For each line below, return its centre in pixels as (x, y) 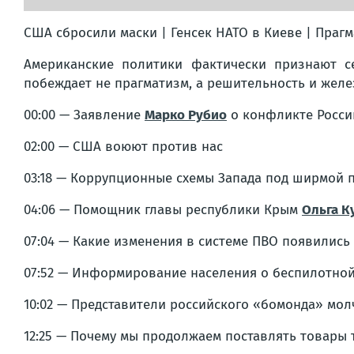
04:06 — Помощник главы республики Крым (163, 209)
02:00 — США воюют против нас (123, 146)
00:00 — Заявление (84, 115)
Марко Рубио (186, 115)
